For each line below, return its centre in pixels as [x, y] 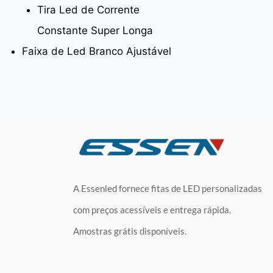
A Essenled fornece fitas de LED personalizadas [168, 189]
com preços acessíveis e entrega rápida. [152, 210]
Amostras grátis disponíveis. [130, 231]
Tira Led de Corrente [88, 9]
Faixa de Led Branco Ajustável [96, 51]
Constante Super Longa [95, 30]
